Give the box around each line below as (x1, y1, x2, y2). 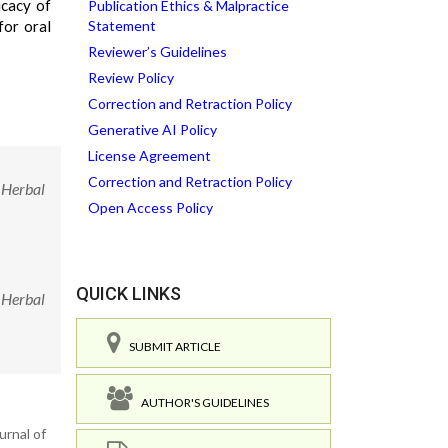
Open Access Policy (88, 199, 213, 216)
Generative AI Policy (88, 121, 217, 138)
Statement (88, 17, 156, 34)
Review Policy (88, 69, 174, 86)
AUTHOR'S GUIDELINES (133, 394, 269, 410)
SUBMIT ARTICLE (121, 339, 221, 354)
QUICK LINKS (76, 283, 181, 304)
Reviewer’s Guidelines (88, 43, 227, 60)
